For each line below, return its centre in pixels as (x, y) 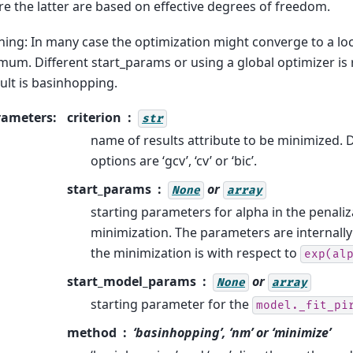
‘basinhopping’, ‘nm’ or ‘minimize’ (232, 332)
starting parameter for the (171, 304)
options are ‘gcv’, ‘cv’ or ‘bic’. (174, 160)
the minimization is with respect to (195, 253)
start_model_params (132, 281)
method (92, 332)
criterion (94, 117)
